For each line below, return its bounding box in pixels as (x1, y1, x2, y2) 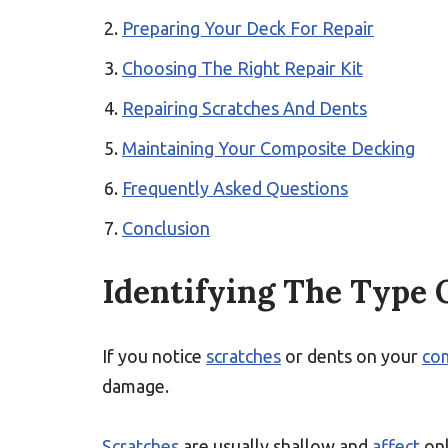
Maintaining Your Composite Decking (122, 138, 415, 158)
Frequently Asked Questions (122, 178, 348, 198)
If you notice (102, 346, 206, 366)
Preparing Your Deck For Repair (122, 18, 374, 38)
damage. (102, 376, 169, 396)
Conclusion (122, 218, 210, 238)
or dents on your (281, 346, 422, 366)
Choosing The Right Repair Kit (122, 58, 363, 78)
